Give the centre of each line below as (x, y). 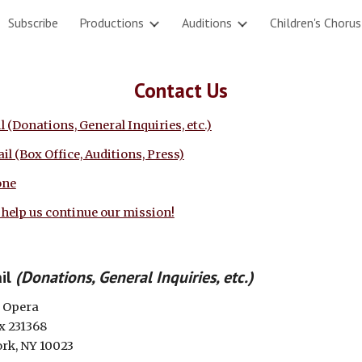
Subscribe (33, 23)
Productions (112, 23)
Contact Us (181, 90)
